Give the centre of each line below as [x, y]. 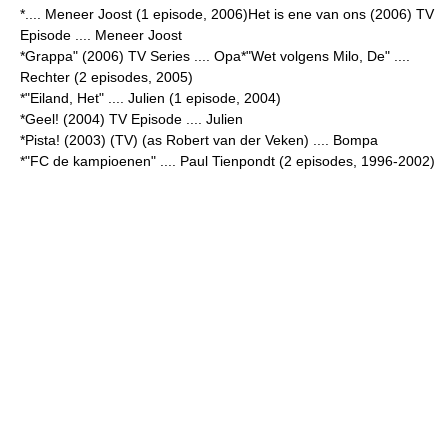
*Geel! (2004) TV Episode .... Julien [131, 119]
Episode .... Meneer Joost [101, 35]
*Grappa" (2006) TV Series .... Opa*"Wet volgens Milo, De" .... [215, 56]
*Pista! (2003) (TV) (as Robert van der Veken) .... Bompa [199, 140]
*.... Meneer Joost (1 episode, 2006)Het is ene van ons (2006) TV [227, 14]
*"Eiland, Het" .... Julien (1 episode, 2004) [150, 98]
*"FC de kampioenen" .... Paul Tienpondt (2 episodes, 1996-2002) [227, 161]
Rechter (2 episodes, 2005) [106, 77]
